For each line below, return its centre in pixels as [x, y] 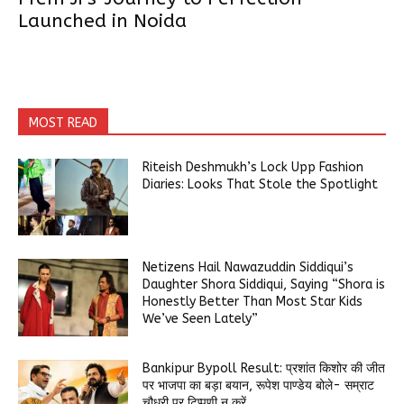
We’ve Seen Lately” [201, 319]
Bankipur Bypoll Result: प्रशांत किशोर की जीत [264, 369]
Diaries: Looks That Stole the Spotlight [261, 184]
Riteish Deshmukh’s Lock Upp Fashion [253, 167]
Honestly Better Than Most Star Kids [253, 302]
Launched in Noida [102, 21]
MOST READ [63, 123]
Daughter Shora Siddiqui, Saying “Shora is [264, 285]
